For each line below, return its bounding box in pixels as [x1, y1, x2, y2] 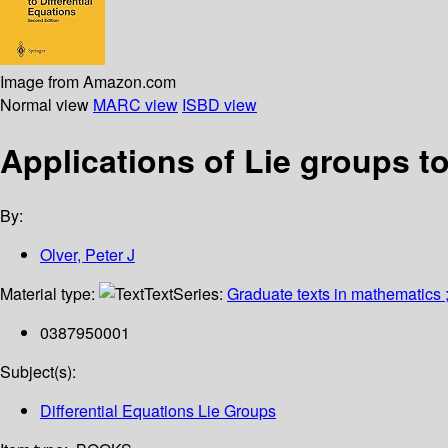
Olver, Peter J [40, 243, 135, 267]
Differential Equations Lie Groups [40, 399, 276, 423]
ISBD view [182, 92, 257, 116]
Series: [173, 282, 227, 306]
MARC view [93, 92, 178, 116]
